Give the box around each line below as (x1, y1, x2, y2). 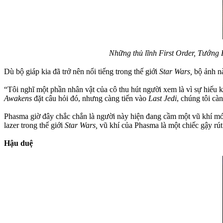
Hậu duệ (4, 138, 33, 147)
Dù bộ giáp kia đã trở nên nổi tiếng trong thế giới (4, 67, 159, 76)
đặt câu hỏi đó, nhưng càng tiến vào (32, 94, 148, 103)
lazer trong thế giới (4, 120, 65, 129)
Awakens (4, 94, 32, 103)
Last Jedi (148, 94, 177, 103)
